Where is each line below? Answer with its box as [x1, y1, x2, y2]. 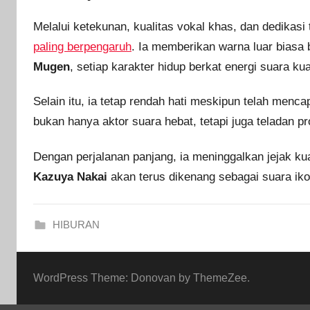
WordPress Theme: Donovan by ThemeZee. [33, 271, 250, 284]
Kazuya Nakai [33, 170, 107, 183]
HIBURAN [52, 218, 100, 230]
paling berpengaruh [33, 40, 131, 54]
